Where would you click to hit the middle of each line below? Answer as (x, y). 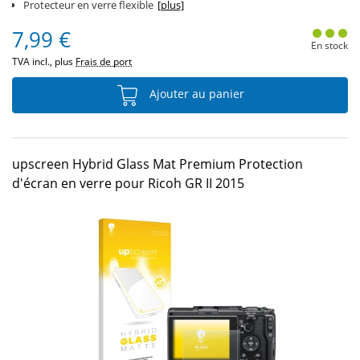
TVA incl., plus (44, 61)
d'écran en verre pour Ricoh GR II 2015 (128, 183)
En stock (329, 45)
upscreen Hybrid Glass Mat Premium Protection (157, 164)
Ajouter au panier (195, 94)
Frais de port (104, 61)
